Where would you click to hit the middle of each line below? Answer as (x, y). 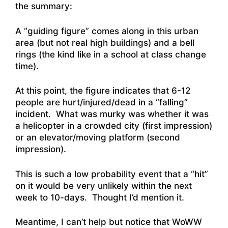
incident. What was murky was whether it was (112, 114)
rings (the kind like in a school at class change (111, 54)
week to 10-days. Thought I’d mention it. (100, 197)
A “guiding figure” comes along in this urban (107, 31)
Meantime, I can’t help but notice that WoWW (109, 222)
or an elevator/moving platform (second (98, 137)
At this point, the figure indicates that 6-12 (103, 91)
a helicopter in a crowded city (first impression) (114, 126)
